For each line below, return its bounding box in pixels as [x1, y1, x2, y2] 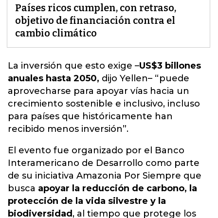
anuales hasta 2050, [8, 73, 99, 84]
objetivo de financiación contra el [15, 15, 175, 26]
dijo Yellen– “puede [99, 73, 189, 84]
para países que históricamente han [8, 111, 173, 122]
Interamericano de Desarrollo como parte [8, 158, 200, 168]
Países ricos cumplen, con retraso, [15, 2, 176, 14]
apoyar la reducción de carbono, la [38, 183, 197, 194]
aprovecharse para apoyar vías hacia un [8, 86, 189, 96]
